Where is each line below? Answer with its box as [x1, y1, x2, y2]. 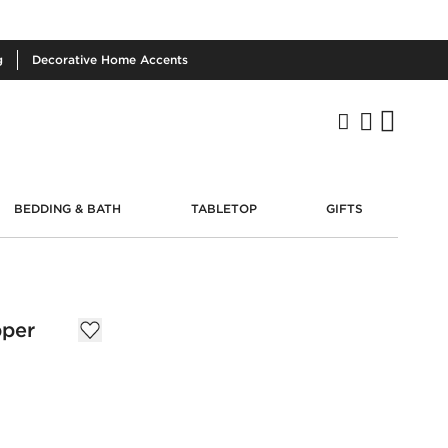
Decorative [32, 52, 101, 67]
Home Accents [101, 52, 188, 67]
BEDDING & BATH [14, 200, 122, 216]
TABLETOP [190, 200, 257, 216]
